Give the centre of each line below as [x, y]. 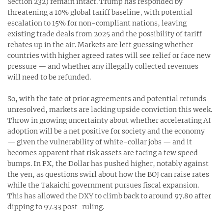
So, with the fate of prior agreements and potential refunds [107, 99]
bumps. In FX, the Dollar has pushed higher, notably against [108, 164]
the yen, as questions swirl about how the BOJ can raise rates [108, 174]
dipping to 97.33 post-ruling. [56, 207]
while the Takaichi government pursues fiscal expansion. [103, 185]
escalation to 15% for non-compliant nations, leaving [97, 23]
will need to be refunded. [49, 77]
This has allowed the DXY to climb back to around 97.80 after [109, 196]
